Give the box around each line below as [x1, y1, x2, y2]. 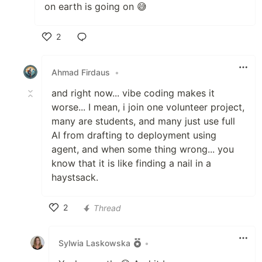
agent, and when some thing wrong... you [51, 143, 234, 156]
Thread [94, 202, 121, 213]
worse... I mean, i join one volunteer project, [51, 101, 244, 113]
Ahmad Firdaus [51, 67, 110, 77]
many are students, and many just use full [51, 115, 235, 127]
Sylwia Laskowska [58, 237, 130, 248]
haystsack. [51, 171, 98, 184]
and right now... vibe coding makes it [51, 87, 215, 99]
